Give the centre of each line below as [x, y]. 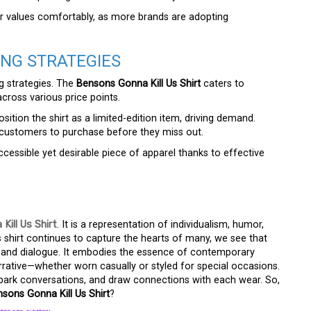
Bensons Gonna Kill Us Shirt [138, 84]
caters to [222, 84]
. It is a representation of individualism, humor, [160, 225]
